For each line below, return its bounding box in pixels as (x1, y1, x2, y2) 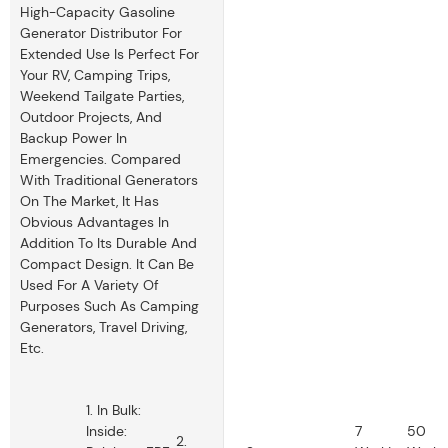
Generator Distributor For (20, 23, 182, 42)
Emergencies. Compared (20, 149, 181, 168)
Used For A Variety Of (20, 275, 159, 294)
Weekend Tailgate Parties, (20, 86, 184, 105)
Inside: (86, 421, 127, 440)
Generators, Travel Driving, (20, 317, 187, 336)
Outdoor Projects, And (20, 107, 162, 126)
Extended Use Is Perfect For (20, 44, 199, 63)
